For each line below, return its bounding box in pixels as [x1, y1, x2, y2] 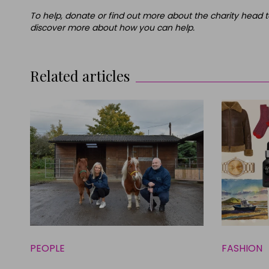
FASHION [221, 241, 262, 256]
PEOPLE [30, 241, 65, 256]
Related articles [30, 66, 130, 86]
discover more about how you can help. [30, 22, 195, 34]
